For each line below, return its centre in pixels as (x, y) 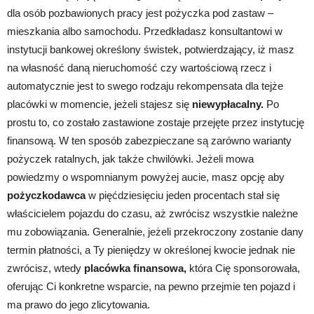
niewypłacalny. (228, 104)
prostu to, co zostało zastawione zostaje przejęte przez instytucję (156, 122)
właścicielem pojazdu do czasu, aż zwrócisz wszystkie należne (152, 213)
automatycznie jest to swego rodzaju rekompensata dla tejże (145, 86)
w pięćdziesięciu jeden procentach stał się (183, 195)
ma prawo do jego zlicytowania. (78, 304)
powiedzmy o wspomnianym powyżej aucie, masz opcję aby (146, 177)
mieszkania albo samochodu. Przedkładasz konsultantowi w (145, 31)
